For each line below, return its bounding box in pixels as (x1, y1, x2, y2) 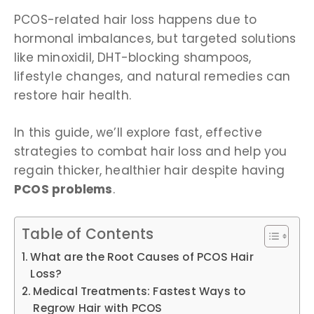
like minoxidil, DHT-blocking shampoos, (14, 49, 252, 67)
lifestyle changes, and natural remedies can (14, 68, 291, 86)
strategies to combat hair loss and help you (14, 142, 287, 160)
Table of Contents (22, 224, 154, 245)
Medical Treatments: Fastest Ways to (33, 284, 246, 299)
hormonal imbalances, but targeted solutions (14, 30, 296, 48)
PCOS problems (14, 180, 113, 198)
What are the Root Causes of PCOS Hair (30, 250, 254, 265)
